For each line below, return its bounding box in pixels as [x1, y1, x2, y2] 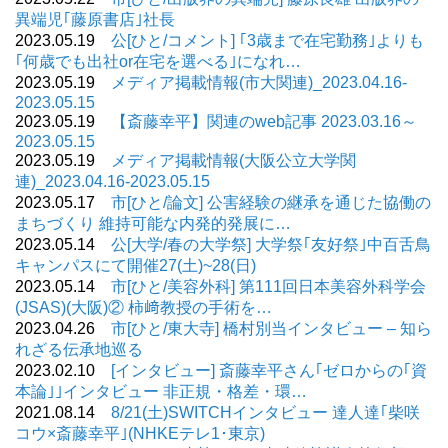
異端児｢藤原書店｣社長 [15, 10, 175, 28]
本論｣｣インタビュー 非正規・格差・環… [15, 382, 307, 400]
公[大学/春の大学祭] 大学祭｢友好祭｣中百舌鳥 [111, 235, 431, 253]
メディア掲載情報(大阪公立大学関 [111, 151, 356, 169]
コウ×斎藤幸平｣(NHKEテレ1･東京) [15, 424, 265, 442]
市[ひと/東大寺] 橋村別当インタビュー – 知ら [111, 319, 432, 337]
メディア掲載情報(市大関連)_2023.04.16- [111, 73, 407, 91]
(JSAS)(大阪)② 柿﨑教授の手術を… [15, 298, 272, 316]
